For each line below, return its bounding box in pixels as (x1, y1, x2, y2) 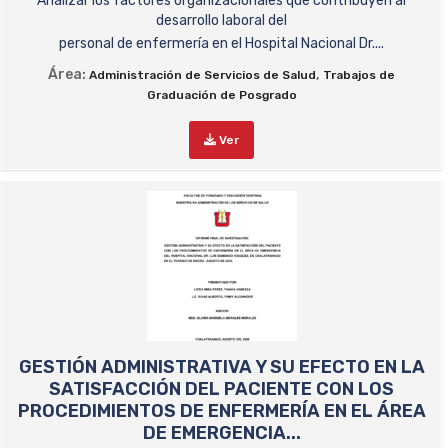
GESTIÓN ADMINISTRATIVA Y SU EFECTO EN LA (18, 356, 425, 378)
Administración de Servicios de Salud (89, 68, 316, 82)
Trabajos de (323, 68, 395, 82)
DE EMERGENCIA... (142, 422, 301, 444)
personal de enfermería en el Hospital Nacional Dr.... (59, 35, 384, 52)
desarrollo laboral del (156, 12, 287, 29)
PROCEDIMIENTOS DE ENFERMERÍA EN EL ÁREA (17, 400, 426, 422)
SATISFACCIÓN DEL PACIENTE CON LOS (49, 378, 394, 400)
